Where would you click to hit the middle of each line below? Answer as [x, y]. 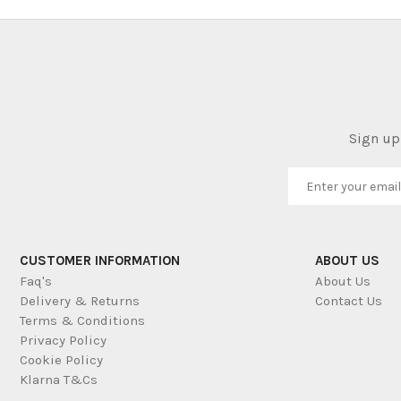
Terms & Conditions [82, 320]
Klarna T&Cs [59, 379]
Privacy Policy [63, 340]
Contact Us [349, 300]
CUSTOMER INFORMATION [100, 260]
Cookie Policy [61, 359]
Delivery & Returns [80, 300]
